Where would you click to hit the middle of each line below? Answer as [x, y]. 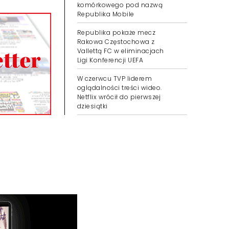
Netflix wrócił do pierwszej [119, 97]
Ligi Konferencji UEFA [110, 60]
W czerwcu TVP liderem [115, 78]
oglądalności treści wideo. [120, 88]
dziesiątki [93, 106]
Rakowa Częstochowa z [116, 42]
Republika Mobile [106, 14]
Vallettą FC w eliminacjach [121, 51]
